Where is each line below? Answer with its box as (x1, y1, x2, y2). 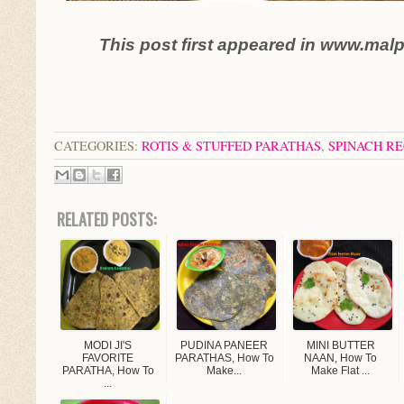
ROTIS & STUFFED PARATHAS (142, 137, 321, 154)
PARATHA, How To (62, 363, 154, 377)
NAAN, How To (304, 351, 378, 364)
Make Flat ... (311, 363, 371, 377)
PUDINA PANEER (180, 338, 269, 352)
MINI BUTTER (307, 338, 375, 352)
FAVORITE (82, 351, 134, 364)
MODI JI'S (84, 338, 133, 352)
